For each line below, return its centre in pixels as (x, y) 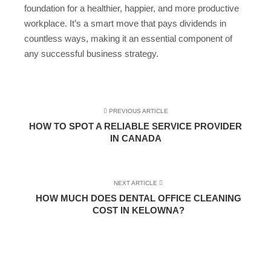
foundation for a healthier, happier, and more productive (132, 8)
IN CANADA (135, 139)
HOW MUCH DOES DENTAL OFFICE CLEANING (138, 198)
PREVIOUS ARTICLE (137, 111)
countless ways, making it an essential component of (128, 38)
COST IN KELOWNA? (138, 211)
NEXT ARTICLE (137, 183)
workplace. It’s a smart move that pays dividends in (125, 23)
